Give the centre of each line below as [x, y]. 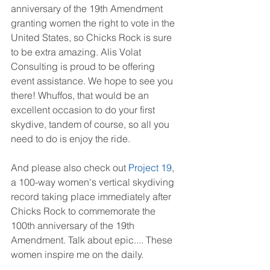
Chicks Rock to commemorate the [84, 211]
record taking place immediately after [92, 197]
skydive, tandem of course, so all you [91, 124]
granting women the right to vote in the [94, 23]
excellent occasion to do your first [84, 110]
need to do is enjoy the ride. [71, 139]
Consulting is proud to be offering [84, 67]
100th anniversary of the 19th [74, 226]
